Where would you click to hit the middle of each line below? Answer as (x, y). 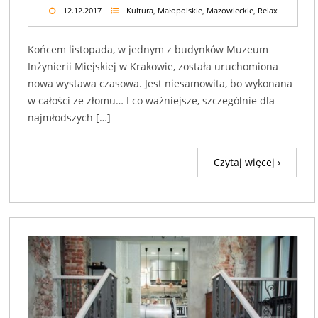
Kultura (139, 11)
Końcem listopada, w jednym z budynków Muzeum (148, 50)
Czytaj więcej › (247, 163)
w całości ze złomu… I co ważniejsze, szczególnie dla (152, 101)
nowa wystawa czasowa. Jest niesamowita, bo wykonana (160, 84)
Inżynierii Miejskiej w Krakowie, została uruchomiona (153, 67)
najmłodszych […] (70, 118)
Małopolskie (180, 11)
